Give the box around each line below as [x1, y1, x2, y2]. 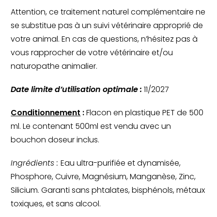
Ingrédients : [11, 157, 61, 169]
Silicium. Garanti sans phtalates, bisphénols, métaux [11, 184, 205, 196]
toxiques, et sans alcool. [11, 198, 101, 209]
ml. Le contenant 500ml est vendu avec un [11, 120, 171, 132]
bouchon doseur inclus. [11, 134, 100, 145]
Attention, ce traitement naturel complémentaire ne [11, 6, 206, 17]
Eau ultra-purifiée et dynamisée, [61, 157, 181, 169]
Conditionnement [11, 107, 81, 118]
